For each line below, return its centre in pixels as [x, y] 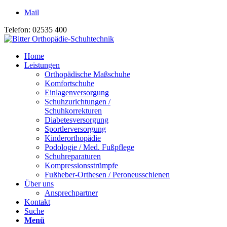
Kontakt [37, 202]
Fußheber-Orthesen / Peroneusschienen [107, 175]
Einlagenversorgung [77, 92]
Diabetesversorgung [77, 120]
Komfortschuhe [69, 83]
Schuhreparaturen [73, 156]
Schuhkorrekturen [73, 111]
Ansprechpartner [71, 193]
